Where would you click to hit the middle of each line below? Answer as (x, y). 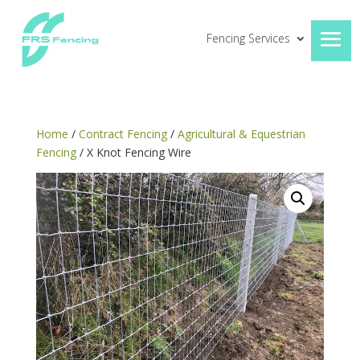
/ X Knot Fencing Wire (133, 152)
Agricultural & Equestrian (241, 133)
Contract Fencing (123, 133)
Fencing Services (248, 39)
